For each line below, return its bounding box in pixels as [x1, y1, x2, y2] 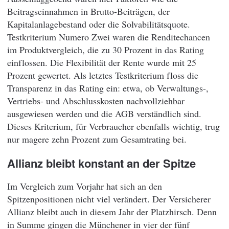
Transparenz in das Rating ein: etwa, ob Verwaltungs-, [7, 82, 209, 95]
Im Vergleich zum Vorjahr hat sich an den [7, 179, 162, 192]
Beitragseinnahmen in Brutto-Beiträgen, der [7, 5, 170, 18]
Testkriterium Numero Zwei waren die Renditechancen [7, 31, 210, 43]
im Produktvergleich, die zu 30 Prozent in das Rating [7, 43, 204, 56]
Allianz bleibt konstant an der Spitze [7, 154, 196, 171]
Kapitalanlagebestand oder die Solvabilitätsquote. [7, 18, 190, 31]
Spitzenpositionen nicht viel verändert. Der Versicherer [7, 192, 211, 205]
